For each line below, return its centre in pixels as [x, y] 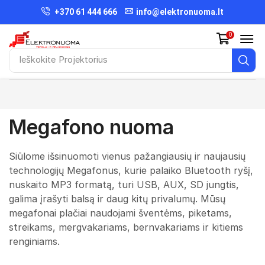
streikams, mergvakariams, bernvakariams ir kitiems [126, 227]
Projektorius [83, 60]
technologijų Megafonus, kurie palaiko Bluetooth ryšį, [131, 170]
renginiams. [34, 241]
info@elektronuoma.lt [180, 12]
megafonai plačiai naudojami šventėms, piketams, [120, 213]
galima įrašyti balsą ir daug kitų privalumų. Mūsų [117, 198]
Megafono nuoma [91, 127]
